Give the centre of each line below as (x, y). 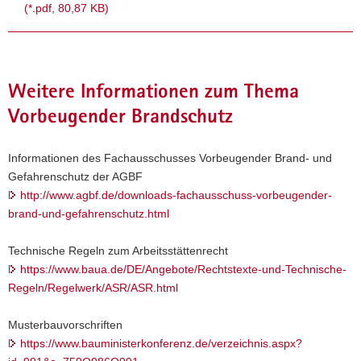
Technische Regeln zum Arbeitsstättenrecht (118, 250)
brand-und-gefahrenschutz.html (89, 213)
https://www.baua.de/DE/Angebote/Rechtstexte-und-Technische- (183, 269)
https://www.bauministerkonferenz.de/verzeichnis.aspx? (161, 343)
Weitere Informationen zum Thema (154, 93)
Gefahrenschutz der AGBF (75, 176)
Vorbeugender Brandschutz (120, 118)
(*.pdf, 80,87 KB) (66, 8)
